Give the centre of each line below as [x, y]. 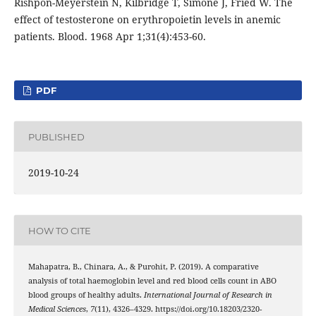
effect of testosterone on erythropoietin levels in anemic [147, 20]
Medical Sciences [57, 309]
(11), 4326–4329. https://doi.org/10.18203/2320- [178, 309]
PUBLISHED [56, 136]
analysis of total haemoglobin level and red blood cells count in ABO [152, 281]
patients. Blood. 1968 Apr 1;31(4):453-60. [110, 37]
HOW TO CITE [59, 230]
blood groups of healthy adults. [86, 295]
